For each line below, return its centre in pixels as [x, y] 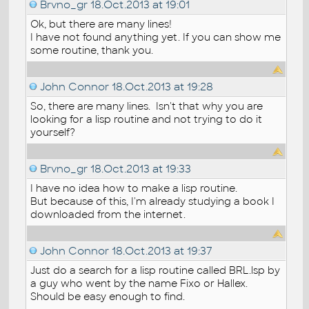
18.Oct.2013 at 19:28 [161, 86]
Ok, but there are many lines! [101, 24]
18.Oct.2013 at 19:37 [161, 250]
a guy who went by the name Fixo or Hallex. [141, 283]
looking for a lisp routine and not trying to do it [147, 119]
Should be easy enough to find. [108, 296]
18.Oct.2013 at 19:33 [140, 168]
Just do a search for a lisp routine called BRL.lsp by [156, 270]
